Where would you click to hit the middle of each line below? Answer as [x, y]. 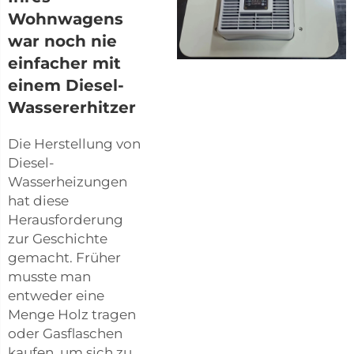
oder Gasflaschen [65, 333]
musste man [49, 276]
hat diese [38, 200]
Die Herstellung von [74, 143]
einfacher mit [64, 63]
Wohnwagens [66, 19]
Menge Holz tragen [72, 314]
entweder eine [56, 295]
